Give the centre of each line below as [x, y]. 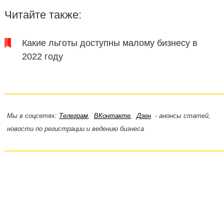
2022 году [42, 57]
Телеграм [73, 116]
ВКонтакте [112, 116]
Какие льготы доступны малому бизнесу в [109, 43]
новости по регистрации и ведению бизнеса [75, 129]
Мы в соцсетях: [33, 116]
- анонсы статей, [180, 116]
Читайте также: [43, 15]
